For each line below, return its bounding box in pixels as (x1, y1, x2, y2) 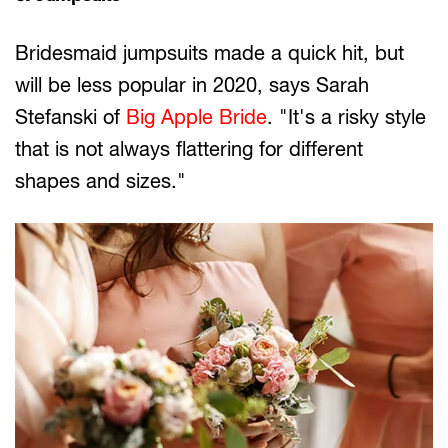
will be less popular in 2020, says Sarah (15, 73, 369, 97)
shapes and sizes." (15, 169, 186, 193)
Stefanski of (15, 105, 126, 129)
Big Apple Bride (126, 105, 267, 129)
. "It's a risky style (267, 105, 426, 129)
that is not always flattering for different (15, 137, 363, 161)
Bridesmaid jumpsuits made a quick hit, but (15, 41, 404, 65)
